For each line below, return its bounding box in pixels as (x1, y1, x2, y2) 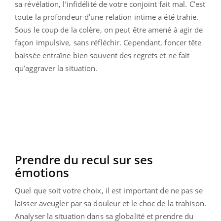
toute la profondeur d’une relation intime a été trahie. (15, 11, 199, 22)
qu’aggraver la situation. (15, 63, 98, 73)
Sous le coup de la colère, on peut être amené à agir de (15, 24, 203, 35)
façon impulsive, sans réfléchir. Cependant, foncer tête (15, 37, 202, 47)
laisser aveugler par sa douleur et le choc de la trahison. (15, 198, 206, 208)
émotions (15, 164, 69, 181)
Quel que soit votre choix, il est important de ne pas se (15, 185, 203, 195)
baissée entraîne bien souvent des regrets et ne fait (15, 50, 190, 60)
